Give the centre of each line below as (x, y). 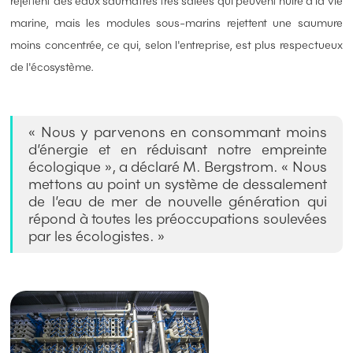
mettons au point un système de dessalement (178, 184)
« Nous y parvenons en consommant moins (178, 132)
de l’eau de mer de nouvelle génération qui (178, 202)
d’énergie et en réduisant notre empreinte (178, 150)
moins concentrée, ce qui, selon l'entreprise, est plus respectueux (176, 45)
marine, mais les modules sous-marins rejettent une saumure (176, 23)
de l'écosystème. (52, 67)
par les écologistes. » (97, 236)
